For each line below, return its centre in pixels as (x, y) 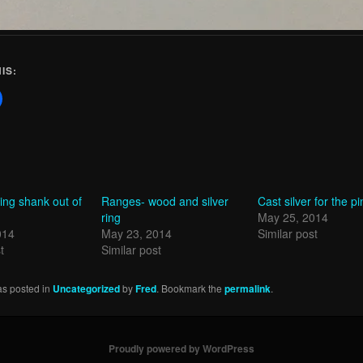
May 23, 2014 (136, 234)
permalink (248, 289)
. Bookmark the (191, 288)
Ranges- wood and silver (164, 201)
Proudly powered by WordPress (181, 349)
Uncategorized (87, 289)
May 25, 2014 (293, 218)
